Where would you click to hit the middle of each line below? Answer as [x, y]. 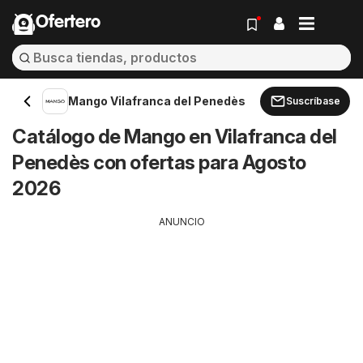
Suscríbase [313, 101]
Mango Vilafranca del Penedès [157, 101]
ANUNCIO [181, 222]
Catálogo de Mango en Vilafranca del [175, 137]
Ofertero [68, 23]
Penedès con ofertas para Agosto [159, 162]
